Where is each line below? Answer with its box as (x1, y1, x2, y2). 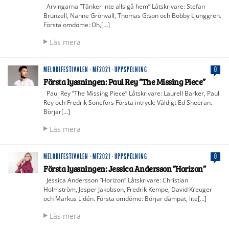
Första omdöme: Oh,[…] (43, 20, 110, 29)
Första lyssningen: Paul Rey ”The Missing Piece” (43, 76, 205, 87)
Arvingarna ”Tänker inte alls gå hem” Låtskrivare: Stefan (43, 2, 205, 11)
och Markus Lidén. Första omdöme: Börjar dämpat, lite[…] (43, 194, 207, 203)
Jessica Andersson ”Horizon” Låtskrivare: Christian (43, 175, 188, 185)
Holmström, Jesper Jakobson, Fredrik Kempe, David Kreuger (43, 185, 212, 194)
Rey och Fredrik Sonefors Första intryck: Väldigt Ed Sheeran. (43, 98, 212, 107)
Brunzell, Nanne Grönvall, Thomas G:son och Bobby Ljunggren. (43, 11, 221, 20)
